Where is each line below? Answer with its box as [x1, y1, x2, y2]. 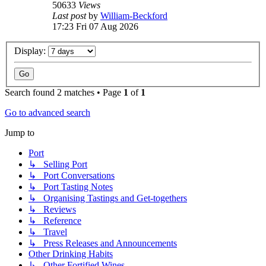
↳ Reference [28, 216, 81, 226]
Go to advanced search [5, 107, 90, 118]
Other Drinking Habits [28, 249, 113, 259]
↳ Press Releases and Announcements [28, 238, 177, 249]
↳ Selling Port [28, 159, 87, 170]
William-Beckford [100, 10, 167, 21]
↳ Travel [28, 227, 67, 237]
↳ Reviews [28, 204, 76, 215]
